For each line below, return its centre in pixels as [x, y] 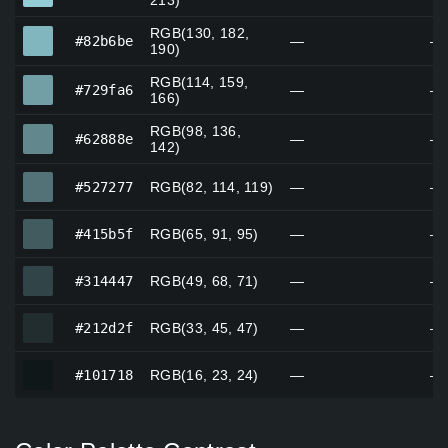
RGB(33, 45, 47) [204, 328]
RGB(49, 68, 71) [204, 281]
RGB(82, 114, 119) [212, 187]
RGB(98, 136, [195, 131]
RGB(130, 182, [200, 33]
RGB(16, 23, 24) [204, 375]
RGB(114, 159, [199, 82]
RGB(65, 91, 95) [204, 234]
